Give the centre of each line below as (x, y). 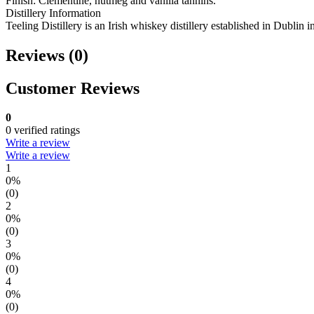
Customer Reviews (73, 88)
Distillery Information (53, 13)
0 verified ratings (43, 130)
